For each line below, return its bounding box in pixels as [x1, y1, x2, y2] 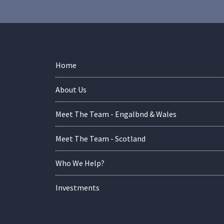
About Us [55, 84, 86, 95]
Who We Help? [55, 158, 104, 168]
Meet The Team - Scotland [55, 133, 145, 144]
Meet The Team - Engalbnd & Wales [55, 109, 176, 119]
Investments [55, 182, 99, 193]
